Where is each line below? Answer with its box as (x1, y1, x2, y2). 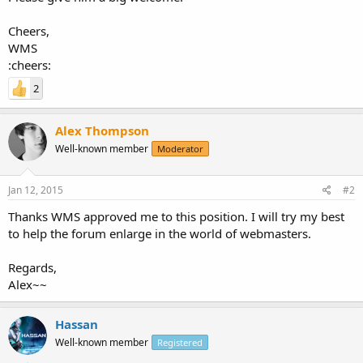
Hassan (55, 316, 98, 332)
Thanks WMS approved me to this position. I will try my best (8, 208, 344, 224)
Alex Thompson (55, 122, 149, 139)
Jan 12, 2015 (8, 183, 63, 197)
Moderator (157, 142, 203, 155)
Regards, (8, 259, 57, 275)
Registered (157, 336, 203, 348)
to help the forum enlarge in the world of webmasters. (8, 225, 311, 241)
